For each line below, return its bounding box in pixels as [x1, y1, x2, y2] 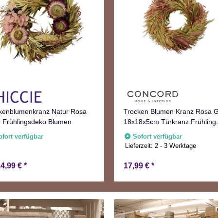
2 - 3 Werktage [155, 142, 200, 149]
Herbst [124, 127, 144, 136]
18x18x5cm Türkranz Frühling [124, 117, 216, 126]
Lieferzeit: [125, 142, 155, 149]
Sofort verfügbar [133, 132, 182, 140]
